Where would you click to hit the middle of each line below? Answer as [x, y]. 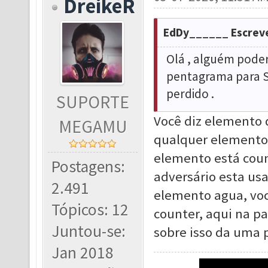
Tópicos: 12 [90, 210]
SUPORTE [93, 102]
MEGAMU [93, 127]
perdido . [190, 94]
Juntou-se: [89, 231]
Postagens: [89, 167]
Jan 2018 [83, 253]
